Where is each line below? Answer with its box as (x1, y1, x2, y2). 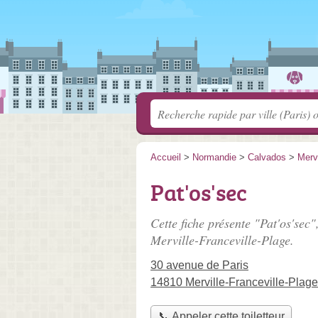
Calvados (248, 152, 286, 163)
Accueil (150, 152, 181, 163)
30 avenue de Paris (150, 259, 248, 271)
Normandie (192, 152, 236, 163)
